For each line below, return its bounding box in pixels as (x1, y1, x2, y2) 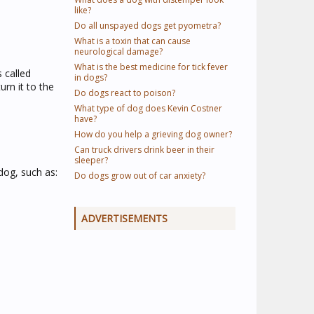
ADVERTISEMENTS (81, 212, 168, 225)
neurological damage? (74, 46, 163, 57)
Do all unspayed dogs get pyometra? (74, 20, 221, 32)
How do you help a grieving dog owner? (74, 128, 232, 140)
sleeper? (74, 154, 108, 166)
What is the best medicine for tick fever (74, 61, 228, 73)
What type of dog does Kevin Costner (74, 102, 222, 114)
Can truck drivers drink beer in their (74, 144, 214, 156)
